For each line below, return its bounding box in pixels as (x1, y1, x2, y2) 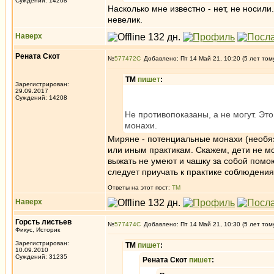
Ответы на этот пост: (108, 184, 172, 191)
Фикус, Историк (15, 226, 60, 233)
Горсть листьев (15, 218, 72, 226)
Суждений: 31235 (15, 253, 67, 260)
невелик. (108, 15, 143, 24)
